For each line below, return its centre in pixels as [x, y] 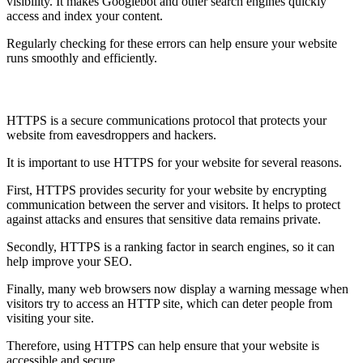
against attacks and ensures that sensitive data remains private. [164, 220]
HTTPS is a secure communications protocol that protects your [167, 121]
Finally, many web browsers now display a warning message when [177, 289]
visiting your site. [50, 318]
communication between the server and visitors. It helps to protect [173, 205]
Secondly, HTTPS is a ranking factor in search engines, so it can [171, 247]
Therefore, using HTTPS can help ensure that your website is [163, 346]
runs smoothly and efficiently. [82, 58]
